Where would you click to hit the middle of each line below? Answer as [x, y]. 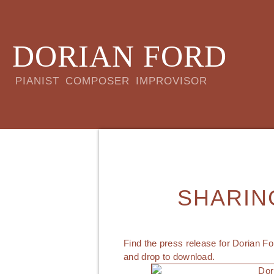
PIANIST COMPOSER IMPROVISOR [111, 81]
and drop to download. [169, 257]
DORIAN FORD [120, 56]
